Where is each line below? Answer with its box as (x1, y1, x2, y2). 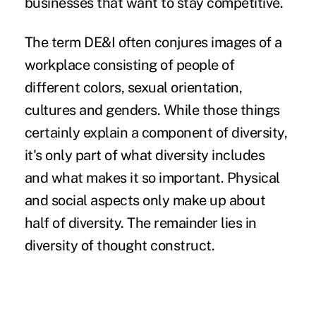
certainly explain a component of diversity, (24, 124, 288, 142)
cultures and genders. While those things (24, 102, 280, 119)
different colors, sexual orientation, (24, 79, 243, 97)
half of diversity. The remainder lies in (24, 214, 257, 232)
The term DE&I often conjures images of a (24, 34, 282, 51)
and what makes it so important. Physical (24, 169, 280, 187)
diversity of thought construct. (24, 237, 215, 255)
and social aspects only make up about (24, 192, 266, 209)
